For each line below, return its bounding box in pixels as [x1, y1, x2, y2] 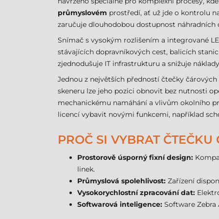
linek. [77, 165, 95, 174]
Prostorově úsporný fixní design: [77, 153, 193, 162]
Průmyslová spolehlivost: [77, 176, 166, 185]
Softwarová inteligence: [77, 200, 162, 209]
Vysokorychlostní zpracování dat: [77, 188, 195, 197]
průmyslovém [58, 8, 107, 17]
